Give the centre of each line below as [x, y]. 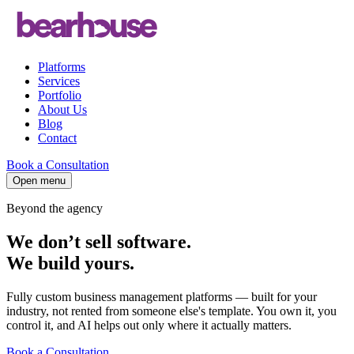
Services [59, 81]
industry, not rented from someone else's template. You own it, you [171, 311]
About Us [62, 109]
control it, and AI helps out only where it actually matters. [149, 325]
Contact [57, 138]
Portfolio [60, 95]
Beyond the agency [55, 208]
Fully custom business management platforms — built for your [162, 296]
